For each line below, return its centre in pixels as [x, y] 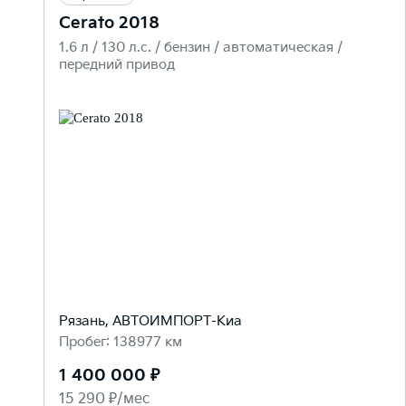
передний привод [117, 65]
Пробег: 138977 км [121, 343]
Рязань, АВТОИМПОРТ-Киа [150, 322]
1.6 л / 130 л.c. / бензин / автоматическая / [201, 48]
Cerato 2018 [109, 23]
